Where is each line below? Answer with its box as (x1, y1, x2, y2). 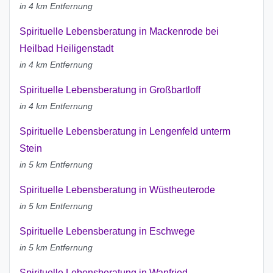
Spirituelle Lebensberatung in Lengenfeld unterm (19, 126, 230, 137)
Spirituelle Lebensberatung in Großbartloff (19, 85, 200, 96)
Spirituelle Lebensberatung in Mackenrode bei (19, 26, 219, 37)
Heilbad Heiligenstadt (19, 43, 113, 54)
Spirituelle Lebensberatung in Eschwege (19, 226, 195, 237)
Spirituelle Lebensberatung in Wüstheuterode (19, 185, 215, 196)
